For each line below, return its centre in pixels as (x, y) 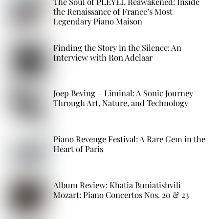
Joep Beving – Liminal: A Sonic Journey (123, 93)
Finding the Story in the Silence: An (118, 47)
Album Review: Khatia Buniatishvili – (121, 185)
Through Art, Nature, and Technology (121, 103)
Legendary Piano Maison (98, 21)
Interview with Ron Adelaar (103, 57)
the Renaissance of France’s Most (113, 11)
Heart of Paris (78, 148)
